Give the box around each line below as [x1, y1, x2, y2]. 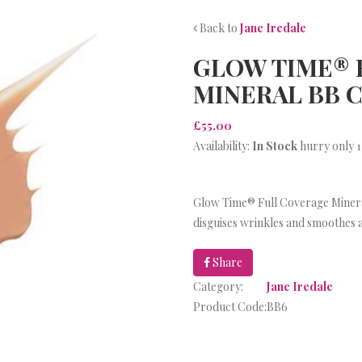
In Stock [252, 138, 297, 154]
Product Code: [193, 299, 267, 314]
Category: [193, 279, 243, 294]
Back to [197, 20, 240, 36]
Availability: [193, 138, 252, 154]
